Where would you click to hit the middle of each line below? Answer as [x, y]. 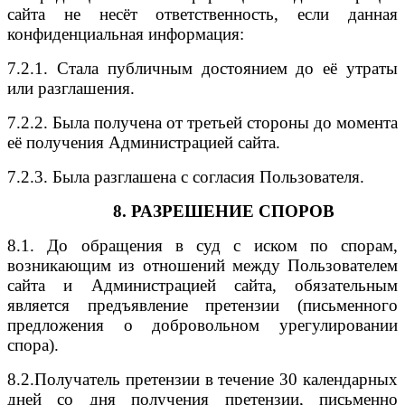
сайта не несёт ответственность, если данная [202, 14]
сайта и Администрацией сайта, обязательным [202, 285]
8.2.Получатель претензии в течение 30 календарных [202, 379]
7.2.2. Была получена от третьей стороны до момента [202, 122]
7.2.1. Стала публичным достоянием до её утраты [202, 68]
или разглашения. [71, 88]
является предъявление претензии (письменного [202, 305]
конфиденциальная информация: [126, 33]
